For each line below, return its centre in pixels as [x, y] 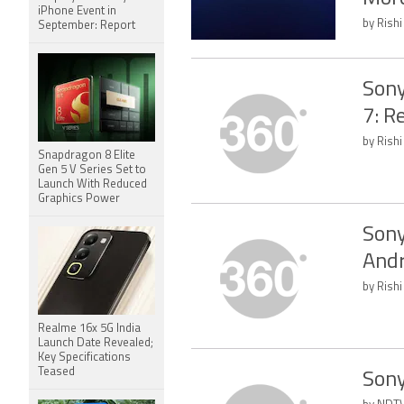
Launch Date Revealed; [96, 343]
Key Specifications [84, 358]
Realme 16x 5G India [89, 329]
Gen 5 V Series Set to [92, 170]
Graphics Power [79, 199]
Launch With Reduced [92, 184]
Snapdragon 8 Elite [87, 156]
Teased [56, 372]
